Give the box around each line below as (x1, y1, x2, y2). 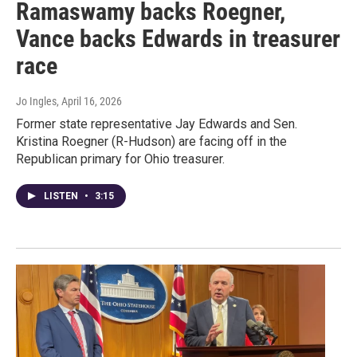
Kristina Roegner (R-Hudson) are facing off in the (16, 134, 287, 150)
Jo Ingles (16, 95, 57, 108)
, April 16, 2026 (57, 95, 122, 108)
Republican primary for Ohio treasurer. (16, 151, 225, 167)
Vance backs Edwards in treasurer (16, 25, 340, 53)
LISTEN (44, 190, 80, 202)
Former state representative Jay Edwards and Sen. (16, 116, 297, 132)
